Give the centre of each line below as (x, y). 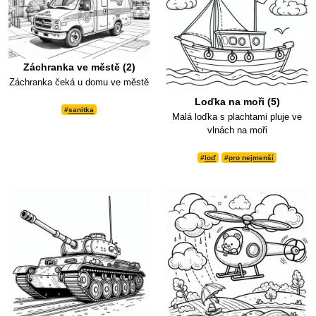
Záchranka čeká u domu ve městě (79, 82)
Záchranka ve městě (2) (79, 67)
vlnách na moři (237, 130)
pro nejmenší (251, 158)
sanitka (81, 109)
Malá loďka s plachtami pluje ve (237, 117)
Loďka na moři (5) (237, 102)
